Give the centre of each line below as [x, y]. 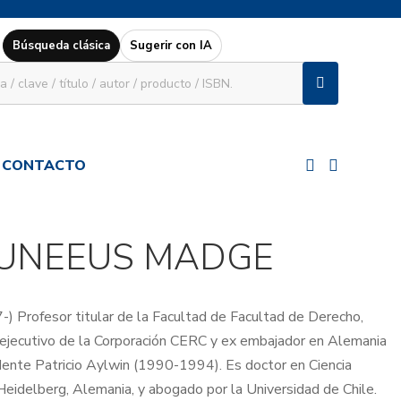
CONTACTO [44, 166]
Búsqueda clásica [61, 46]
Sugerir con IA [171, 46]
